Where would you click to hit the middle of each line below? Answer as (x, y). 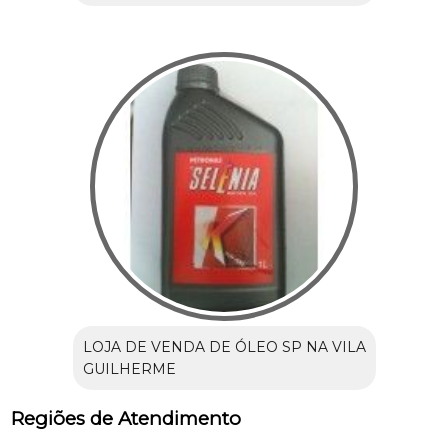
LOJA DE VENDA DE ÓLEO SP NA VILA (224, 346)
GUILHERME (129, 368)
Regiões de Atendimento (126, 418)
